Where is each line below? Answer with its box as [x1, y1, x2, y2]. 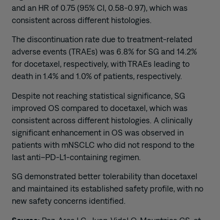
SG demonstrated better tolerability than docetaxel [12, 171, 197, 182]
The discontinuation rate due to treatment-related [12, 34, 192, 45]
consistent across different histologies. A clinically [12, 115, 192, 125]
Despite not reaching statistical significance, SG [12, 90, 185, 101]
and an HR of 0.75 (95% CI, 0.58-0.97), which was [12, 2, 188, 13]
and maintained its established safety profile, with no [12, 184, 203, 194]
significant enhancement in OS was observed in [12, 127, 184, 137]
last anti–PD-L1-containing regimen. [12, 152, 141, 162]
